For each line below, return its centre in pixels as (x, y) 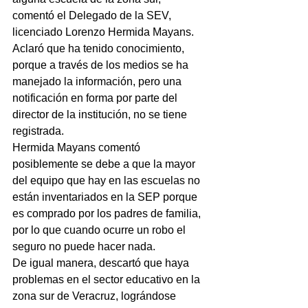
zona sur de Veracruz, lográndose (96, 296)
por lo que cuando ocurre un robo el (100, 230)
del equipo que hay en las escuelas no (108, 181)
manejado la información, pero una (98, 82)
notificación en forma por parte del (96, 98)
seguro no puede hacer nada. (84, 247)
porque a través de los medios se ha (102, 65)
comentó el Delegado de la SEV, (93, 16)
